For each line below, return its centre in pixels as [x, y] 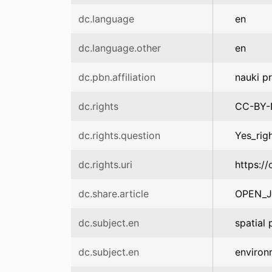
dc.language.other [120, 48]
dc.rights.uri [105, 165]
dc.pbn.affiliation [117, 77]
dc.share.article [114, 194]
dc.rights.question [119, 135]
